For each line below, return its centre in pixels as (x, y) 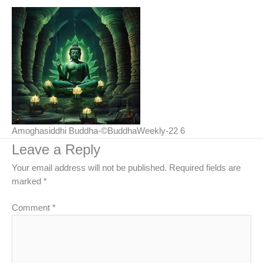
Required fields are (205, 168)
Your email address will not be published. (89, 168)
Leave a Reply (56, 150)
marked (28, 182)
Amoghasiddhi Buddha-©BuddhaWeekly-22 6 (98, 131)
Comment (32, 208)
